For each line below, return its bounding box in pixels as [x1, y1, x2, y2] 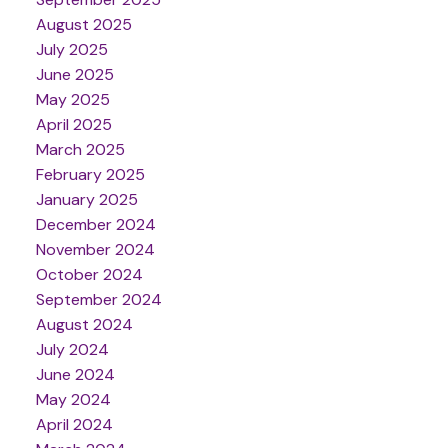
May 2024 [35, 388, 111, 410]
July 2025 [35, 38, 108, 60]
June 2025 [35, 63, 114, 85]
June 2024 [35, 363, 115, 385]
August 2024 [35, 313, 133, 335]
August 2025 [35, 13, 132, 35]
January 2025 [35, 188, 138, 210]
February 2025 [35, 163, 145, 185]
